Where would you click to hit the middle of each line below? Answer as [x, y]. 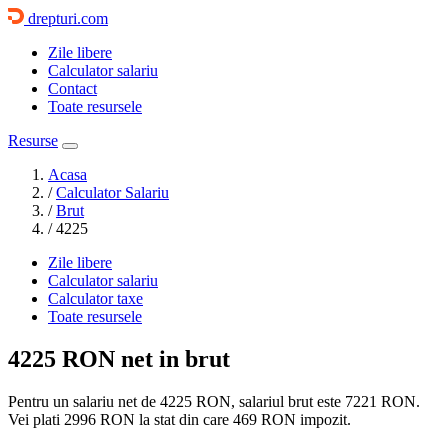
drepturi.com [68, 18]
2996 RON [99, 419]
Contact [72, 88]
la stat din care [184, 419]
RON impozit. [304, 419]
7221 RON [380, 401]
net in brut [172, 358]
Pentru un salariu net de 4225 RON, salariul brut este [176, 401]
